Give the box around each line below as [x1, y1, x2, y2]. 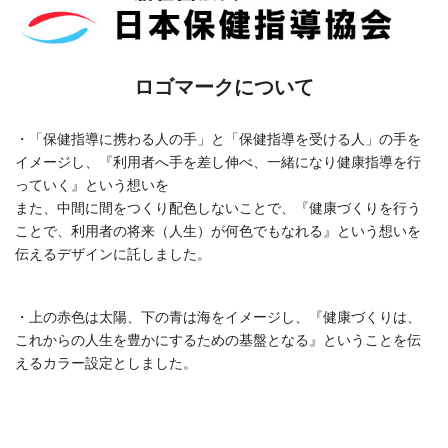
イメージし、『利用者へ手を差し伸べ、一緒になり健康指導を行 [15, 153, 421, 170]
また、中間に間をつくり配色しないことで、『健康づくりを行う [15, 199, 421, 216]
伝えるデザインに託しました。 [15, 245, 211, 262]
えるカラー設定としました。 [15, 354, 197, 371]
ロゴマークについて [134, 75, 314, 98]
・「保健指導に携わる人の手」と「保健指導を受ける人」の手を [15, 130, 421, 147]
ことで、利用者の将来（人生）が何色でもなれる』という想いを [15, 222, 421, 239]
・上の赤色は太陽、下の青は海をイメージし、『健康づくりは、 [15, 308, 421, 325]
